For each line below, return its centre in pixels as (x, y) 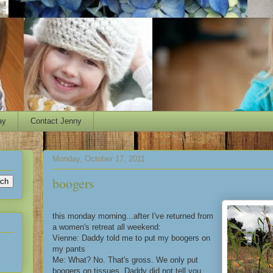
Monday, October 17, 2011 (99, 159)
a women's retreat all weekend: (107, 227)
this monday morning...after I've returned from (133, 216)
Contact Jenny (56, 121)
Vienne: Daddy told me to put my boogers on (131, 238)
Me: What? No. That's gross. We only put (125, 260)
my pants (69, 249)
